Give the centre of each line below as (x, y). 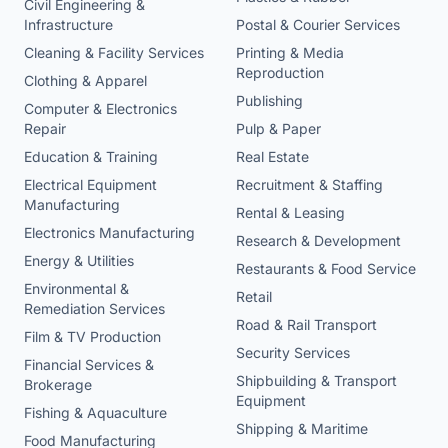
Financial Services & (89, 365)
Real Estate (272, 157)
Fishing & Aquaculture (95, 413)
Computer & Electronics (100, 109)
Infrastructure (68, 25)
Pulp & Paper (278, 129)
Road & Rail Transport (306, 325)
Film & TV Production (92, 337)
